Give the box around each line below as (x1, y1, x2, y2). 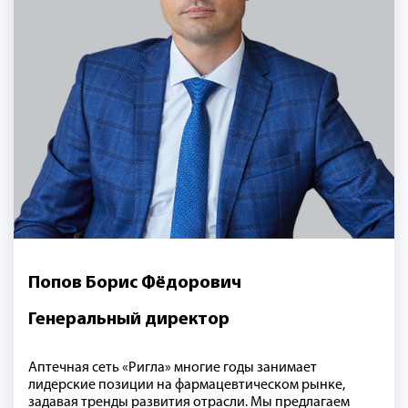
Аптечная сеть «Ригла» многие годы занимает (28, 361, 317, 376)
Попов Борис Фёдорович (28, 273, 241, 292)
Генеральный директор (28, 311, 229, 330)
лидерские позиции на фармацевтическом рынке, (28, 378, 345, 393)
